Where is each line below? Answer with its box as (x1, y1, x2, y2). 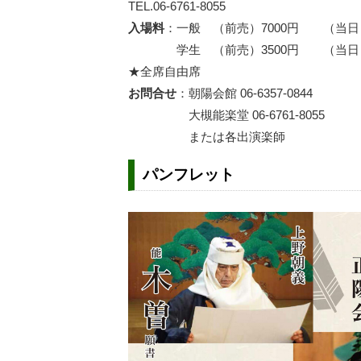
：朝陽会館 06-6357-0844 (176, 86, 313, 100)
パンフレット (142, 166, 234, 183)
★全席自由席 (128, 64, 201, 78)
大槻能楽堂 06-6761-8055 (128, 108, 326, 122)
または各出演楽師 (128, 130, 286, 143)
